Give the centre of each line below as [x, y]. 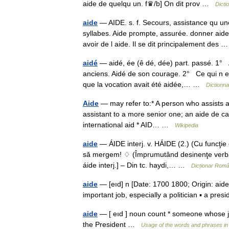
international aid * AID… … [129, 125]
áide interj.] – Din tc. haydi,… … [137, 165]
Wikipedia [187, 125]
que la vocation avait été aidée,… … [144, 84]
